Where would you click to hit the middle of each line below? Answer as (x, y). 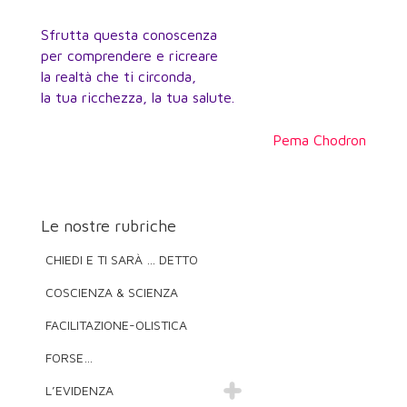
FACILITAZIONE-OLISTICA (116, 324)
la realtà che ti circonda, (118, 76)
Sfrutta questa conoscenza (129, 34)
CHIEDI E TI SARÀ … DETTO (121, 259)
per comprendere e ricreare (129, 55)
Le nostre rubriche (108, 225)
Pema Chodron (320, 139)
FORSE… (69, 357)
